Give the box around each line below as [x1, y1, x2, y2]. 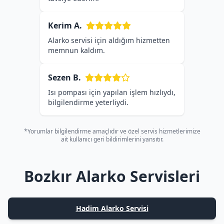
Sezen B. [48, 72, 81, 83]
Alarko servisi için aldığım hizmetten [48, 35, 170, 45]
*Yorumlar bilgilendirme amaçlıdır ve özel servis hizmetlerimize [23, 127, 200, 135]
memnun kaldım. [48, 45, 105, 55]
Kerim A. [48, 20, 82, 31]
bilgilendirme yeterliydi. [48, 97, 128, 107]
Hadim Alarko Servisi [75, 203, 148, 213]
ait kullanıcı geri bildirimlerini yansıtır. [60, 135, 163, 143]
